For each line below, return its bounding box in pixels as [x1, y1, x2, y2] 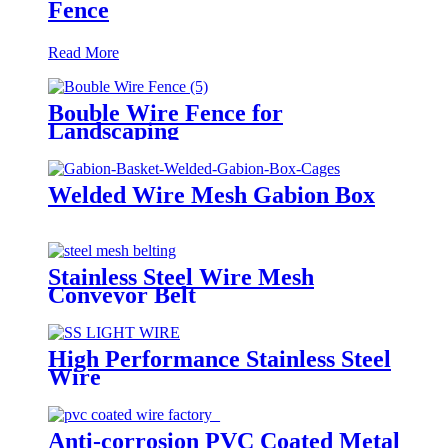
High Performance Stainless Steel [48, 345, 391, 372]
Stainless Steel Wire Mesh [48, 263, 314, 290]
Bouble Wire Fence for [48, 99, 283, 126]
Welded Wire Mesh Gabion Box [48, 181, 375, 208]
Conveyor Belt [48, 281, 196, 308]
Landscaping [48, 117, 179, 144]
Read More [48, 43, 119, 61]
